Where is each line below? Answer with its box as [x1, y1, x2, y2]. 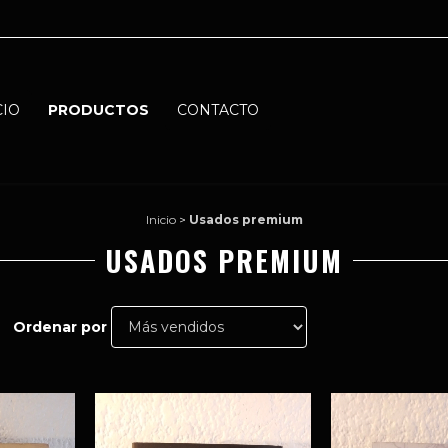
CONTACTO [177, 101, 260, 120]
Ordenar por [12, 317, 107, 336]
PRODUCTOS [48, 101, 150, 120]
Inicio [145, 211, 176, 227]
